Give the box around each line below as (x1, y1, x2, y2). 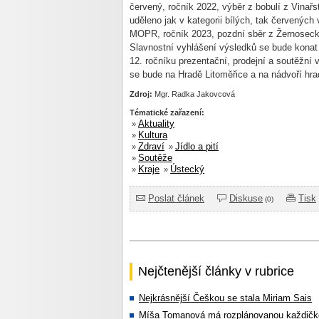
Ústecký (170, 164, 204, 174)
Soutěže (138, 152, 172, 163)
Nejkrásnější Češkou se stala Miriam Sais (139, 293, 312, 303)
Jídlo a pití (175, 141, 219, 152)
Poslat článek (148, 193, 204, 204)
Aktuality (138, 118, 174, 129)
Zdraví (138, 141, 164, 152)
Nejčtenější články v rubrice (138, 264, 294, 278)
